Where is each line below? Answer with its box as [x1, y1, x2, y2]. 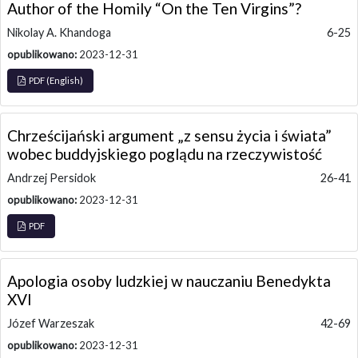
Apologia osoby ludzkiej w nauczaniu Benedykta [7, 271, 331, 290]
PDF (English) [26, 74, 83, 86]
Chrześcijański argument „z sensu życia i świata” [7, 125, 332, 145]
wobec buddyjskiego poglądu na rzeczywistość [7, 144, 322, 163]
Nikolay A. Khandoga [7, 25, 111, 39]
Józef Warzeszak [7, 316, 94, 330]
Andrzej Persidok [7, 170, 96, 185]
